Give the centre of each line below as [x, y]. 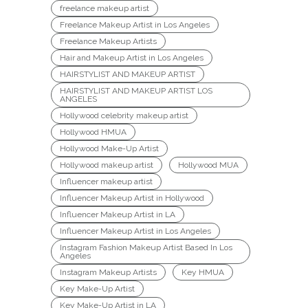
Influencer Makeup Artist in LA [118, 214]
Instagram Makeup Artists [108, 272]
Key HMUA [203, 272]
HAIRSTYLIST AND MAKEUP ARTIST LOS [136, 90]
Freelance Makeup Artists [108, 41]
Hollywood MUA [208, 165]
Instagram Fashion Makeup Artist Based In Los [146, 247]
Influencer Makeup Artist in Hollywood [132, 198]
